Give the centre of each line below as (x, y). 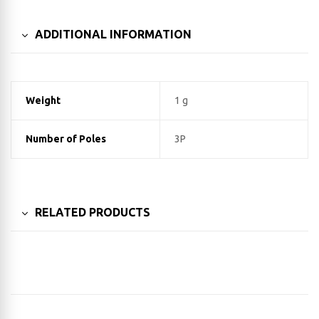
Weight (43, 100)
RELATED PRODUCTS (93, 212)
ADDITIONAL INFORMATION (113, 35)
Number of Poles (66, 138)
